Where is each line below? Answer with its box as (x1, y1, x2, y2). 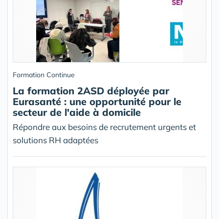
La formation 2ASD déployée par (13, 85, 169, 97)
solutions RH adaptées (13, 135, 98, 146)
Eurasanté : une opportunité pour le (13, 95, 181, 108)
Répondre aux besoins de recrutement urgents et (13, 122, 196, 132)
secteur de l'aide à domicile (13, 106, 141, 119)
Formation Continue (13, 70, 75, 80)
